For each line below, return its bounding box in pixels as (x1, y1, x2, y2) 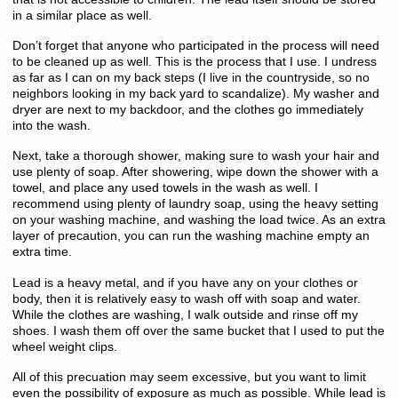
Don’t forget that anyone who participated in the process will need (12, 39, 379, 53)
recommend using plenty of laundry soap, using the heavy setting (12, 197, 378, 211)
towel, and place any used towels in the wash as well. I (12, 181, 318, 195)
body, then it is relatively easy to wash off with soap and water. (12, 291, 361, 306)
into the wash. (12, 119, 91, 133)
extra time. (12, 245, 72, 259)
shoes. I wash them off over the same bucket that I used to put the (12, 323, 385, 338)
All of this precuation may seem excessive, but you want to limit (12, 370, 366, 384)
